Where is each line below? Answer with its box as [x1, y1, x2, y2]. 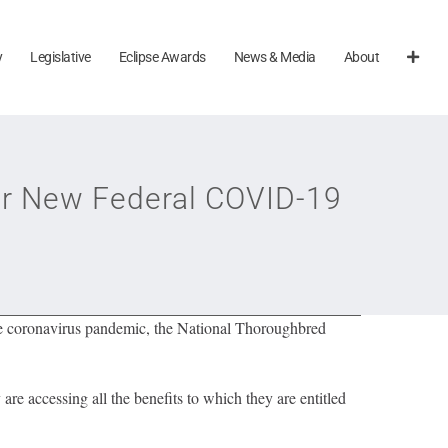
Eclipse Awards [118, 48, 206, 65]
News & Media [233, 48, 316, 65]
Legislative [30, 48, 91, 65]
